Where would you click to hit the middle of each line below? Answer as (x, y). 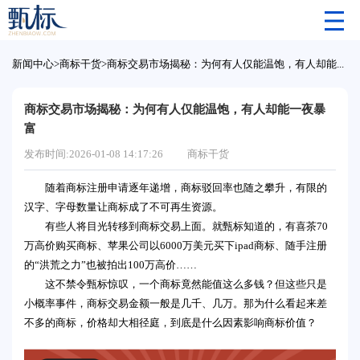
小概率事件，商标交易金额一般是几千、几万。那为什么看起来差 (176, 303)
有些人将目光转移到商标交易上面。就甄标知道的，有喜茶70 (186, 226)
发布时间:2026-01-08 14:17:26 (94, 153)
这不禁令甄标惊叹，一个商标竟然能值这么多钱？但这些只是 (186, 284)
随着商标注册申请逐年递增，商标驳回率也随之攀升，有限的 (186, 188)
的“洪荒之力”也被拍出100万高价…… (110, 265)
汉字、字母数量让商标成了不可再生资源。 (123, 207)
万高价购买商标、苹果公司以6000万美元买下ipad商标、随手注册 (176, 245)
